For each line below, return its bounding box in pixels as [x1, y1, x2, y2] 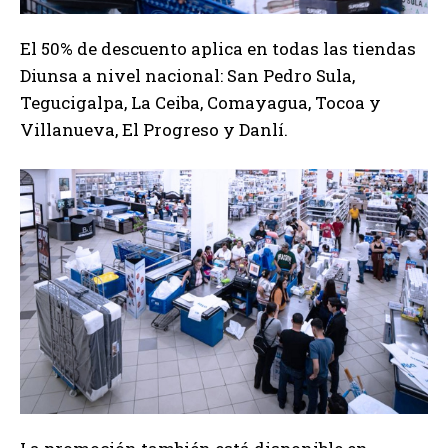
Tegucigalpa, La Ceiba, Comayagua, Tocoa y [20, 90, 381, 114]
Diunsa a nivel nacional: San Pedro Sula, [20, 63, 355, 87]
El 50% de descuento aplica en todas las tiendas [20, 36, 416, 60]
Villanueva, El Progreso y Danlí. [20, 117, 288, 141]
